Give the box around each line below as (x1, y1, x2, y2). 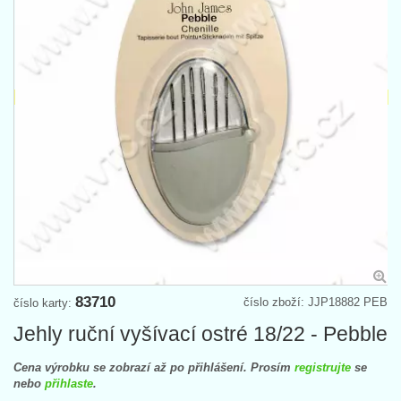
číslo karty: (13, 295, 75, 310)
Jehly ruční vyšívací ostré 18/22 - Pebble (13, 321, 388, 346)
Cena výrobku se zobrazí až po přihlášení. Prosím (13, 360, 294, 374)
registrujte (294, 360, 351, 374)
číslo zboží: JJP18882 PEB (243, 294, 388, 309)
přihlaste (45, 376, 93, 390)
